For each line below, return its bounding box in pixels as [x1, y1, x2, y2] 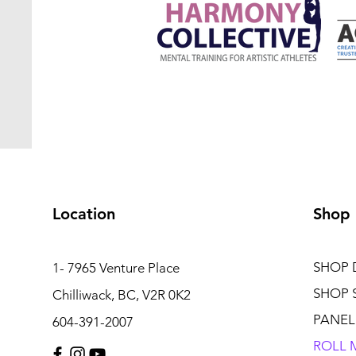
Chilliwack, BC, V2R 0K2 [52, 287, 191, 303]
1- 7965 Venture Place [52, 260, 183, 276]
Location [52, 204, 115, 223]
